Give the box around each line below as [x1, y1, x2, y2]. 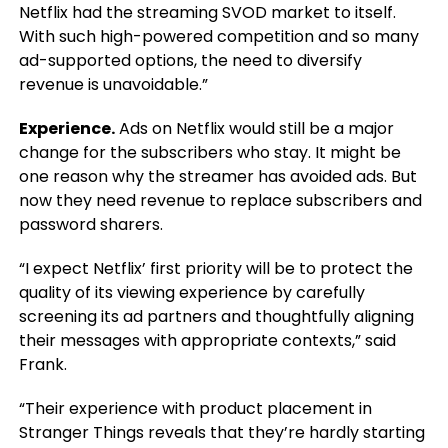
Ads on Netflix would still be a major [114, 116, 394, 140]
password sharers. [18, 212, 163, 236]
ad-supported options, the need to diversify [18, 48, 362, 72]
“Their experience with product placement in [18, 396, 372, 420]
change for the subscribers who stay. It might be [18, 140, 401, 164]
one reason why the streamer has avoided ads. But [18, 164, 417, 188]
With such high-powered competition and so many [18, 24, 419, 48]
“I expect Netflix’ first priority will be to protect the [18, 256, 413, 280]
